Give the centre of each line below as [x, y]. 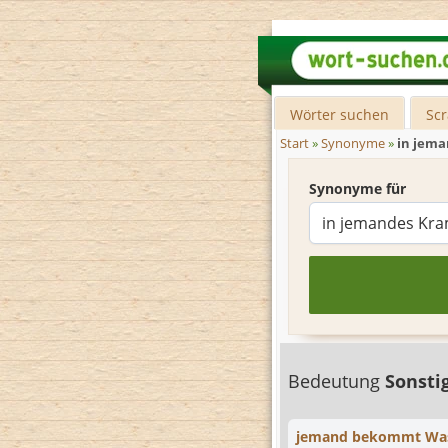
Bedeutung [336, 381]
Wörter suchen [340, 114]
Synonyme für [357, 188]
